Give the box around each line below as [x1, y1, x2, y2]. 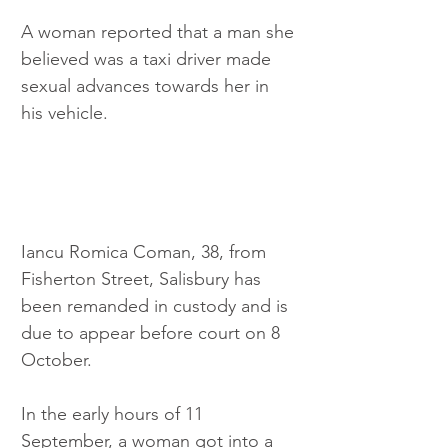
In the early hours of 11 [21, 403, 208, 426]
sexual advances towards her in [21, 74, 274, 97]
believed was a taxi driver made [21, 47, 276, 70]
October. [21, 349, 92, 372]
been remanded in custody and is [21, 295, 293, 318]
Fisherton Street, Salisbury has [21, 268, 266, 291]
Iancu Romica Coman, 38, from [21, 241, 271, 264]
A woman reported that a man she [21, 20, 299, 43]
